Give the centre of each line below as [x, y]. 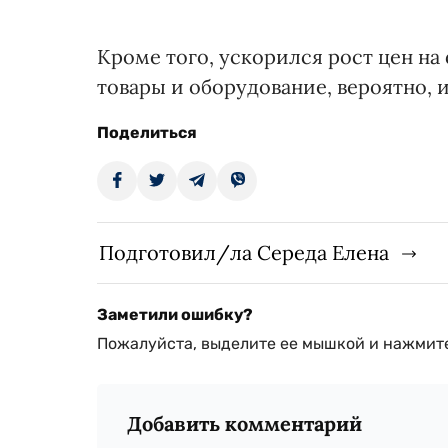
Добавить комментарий [244, 424]
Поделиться [147, 133]
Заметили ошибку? [175, 315]
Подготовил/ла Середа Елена [244, 253]
